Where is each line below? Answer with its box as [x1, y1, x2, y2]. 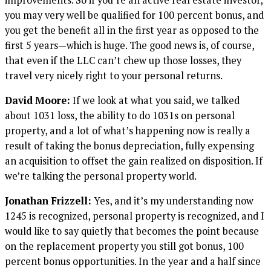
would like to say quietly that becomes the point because [5, 224, 259, 238]
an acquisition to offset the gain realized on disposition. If [5, 154, 263, 168]
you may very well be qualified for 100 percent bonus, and [5, 8, 264, 22]
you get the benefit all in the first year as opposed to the [5, 23, 259, 37]
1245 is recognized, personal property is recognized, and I [5, 209, 264, 223]
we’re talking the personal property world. [5, 169, 197, 183]
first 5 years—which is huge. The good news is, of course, [5, 38, 254, 52]
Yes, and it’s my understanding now [91, 194, 253, 208]
